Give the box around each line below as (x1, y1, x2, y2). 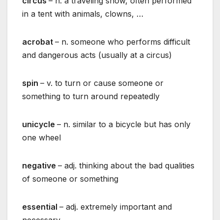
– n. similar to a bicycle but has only (57, 119, 191, 130)
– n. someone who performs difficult (55, 37, 190, 47)
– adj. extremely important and (59, 202, 172, 212)
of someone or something (22, 174, 118, 184)
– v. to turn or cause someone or (40, 78, 164, 88)
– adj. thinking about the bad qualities (58, 161, 194, 171)
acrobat (22, 37, 55, 47)
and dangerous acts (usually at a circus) (22, 50, 172, 60)
